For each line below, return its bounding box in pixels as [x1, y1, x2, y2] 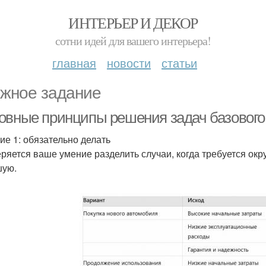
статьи [161, 54, 197, 71]
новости [107, 54, 151, 71]
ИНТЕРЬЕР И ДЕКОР [68, 12, 198, 33]
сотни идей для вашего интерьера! [55, 33, 211, 49]
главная [52, 54, 96, 71]
